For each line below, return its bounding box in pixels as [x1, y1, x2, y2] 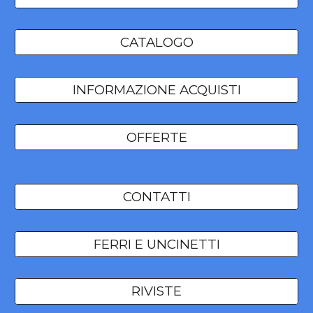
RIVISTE [131, 283, 182, 300]
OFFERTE [126, 129, 187, 145]
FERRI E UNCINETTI [93, 235, 220, 252]
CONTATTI [122, 189, 191, 205]
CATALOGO [119, 34, 194, 51]
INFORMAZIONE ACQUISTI [72, 82, 241, 99]
